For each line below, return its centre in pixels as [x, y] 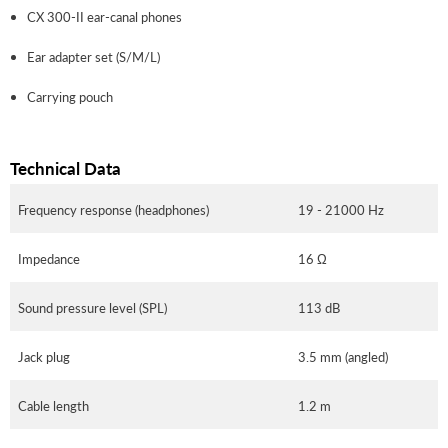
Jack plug [44, 356]
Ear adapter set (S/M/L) [93, 56]
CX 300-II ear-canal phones [104, 16]
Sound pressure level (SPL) [92, 307]
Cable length [53, 405]
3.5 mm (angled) [343, 356]
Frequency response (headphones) [113, 209]
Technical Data [65, 168]
